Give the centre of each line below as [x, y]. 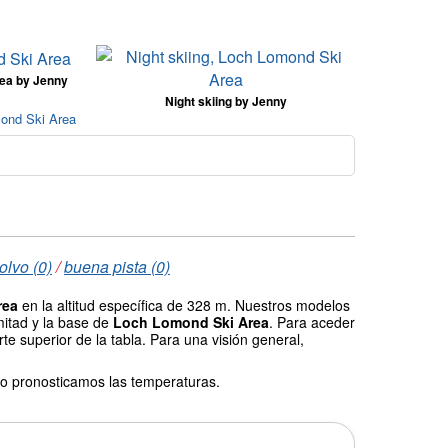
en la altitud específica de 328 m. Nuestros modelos [184, 305]
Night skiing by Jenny [225, 101]
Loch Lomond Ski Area [191, 322]
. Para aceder [312, 322]
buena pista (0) [117, 267]
